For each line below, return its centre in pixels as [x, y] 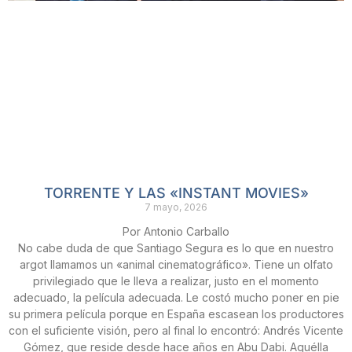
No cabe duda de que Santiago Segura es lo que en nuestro [176, 247]
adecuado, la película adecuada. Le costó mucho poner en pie [176, 297]
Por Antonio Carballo [176, 231]
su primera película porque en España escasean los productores [176, 313]
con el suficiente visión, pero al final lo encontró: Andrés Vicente [176, 330]
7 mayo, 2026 [176, 207]
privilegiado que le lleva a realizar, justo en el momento [176, 280]
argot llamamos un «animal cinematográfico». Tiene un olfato [176, 264]
